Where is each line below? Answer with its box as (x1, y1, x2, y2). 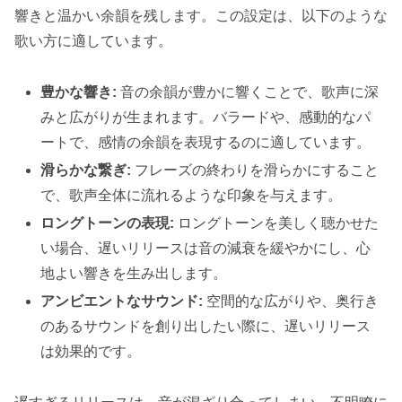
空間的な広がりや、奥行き (203, 293, 380, 310)
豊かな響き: (40, 83, 118, 100)
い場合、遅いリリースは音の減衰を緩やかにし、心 (40, 240, 371, 256)
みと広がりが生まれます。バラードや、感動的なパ (40, 109, 371, 125)
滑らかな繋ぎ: (40, 162, 132, 178)
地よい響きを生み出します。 (40, 265, 228, 281)
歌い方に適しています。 (14, 32, 172, 48)
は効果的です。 (40, 344, 142, 360)
